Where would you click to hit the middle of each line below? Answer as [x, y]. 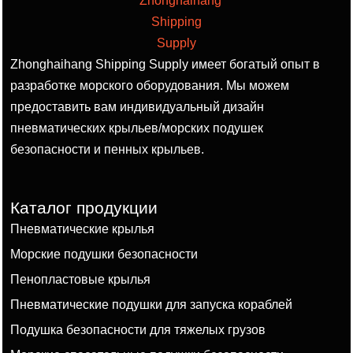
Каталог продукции [84, 208]
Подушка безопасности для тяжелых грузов [138, 329]
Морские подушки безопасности [104, 253]
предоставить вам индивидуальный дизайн [137, 106]
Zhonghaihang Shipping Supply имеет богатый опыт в [165, 63]
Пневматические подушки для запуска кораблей [151, 304]
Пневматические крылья [82, 228]
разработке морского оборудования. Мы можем [150, 85]
